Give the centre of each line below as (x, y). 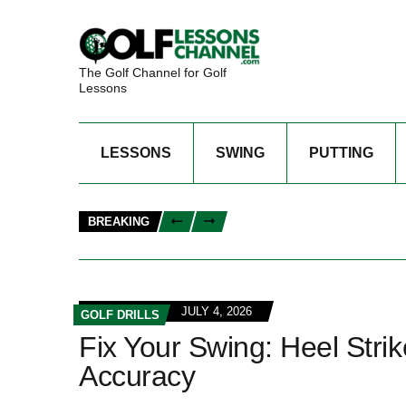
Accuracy (137, 376)
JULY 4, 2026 (217, 311)
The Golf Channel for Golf (153, 72)
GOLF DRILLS (120, 314)
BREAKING (119, 221)
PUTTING (341, 152)
